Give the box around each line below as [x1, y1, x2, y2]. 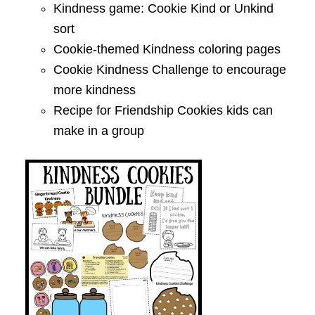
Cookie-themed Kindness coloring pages [53, 42, 281, 57]
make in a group [53, 124, 144, 139]
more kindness [53, 83, 136, 98]
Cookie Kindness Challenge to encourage [53, 63, 286, 77]
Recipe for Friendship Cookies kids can [53, 103, 273, 118]
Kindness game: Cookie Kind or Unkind [53, 1, 274, 16]
